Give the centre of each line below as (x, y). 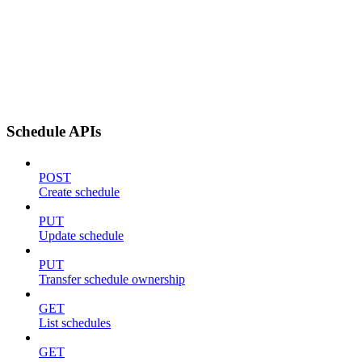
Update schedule (81, 236)
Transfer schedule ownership (112, 280)
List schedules (75, 323)
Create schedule (79, 192)
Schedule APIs (54, 132)
